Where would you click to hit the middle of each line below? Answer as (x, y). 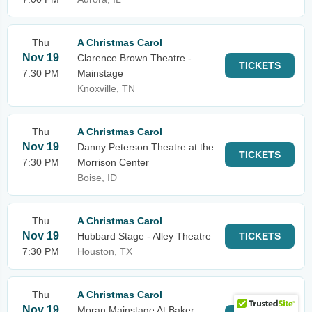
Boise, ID (97, 178)
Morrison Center (113, 162)
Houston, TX (105, 251)
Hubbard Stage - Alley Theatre (144, 236)
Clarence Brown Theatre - (134, 58)
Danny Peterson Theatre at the (146, 147)
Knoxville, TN (106, 88)
